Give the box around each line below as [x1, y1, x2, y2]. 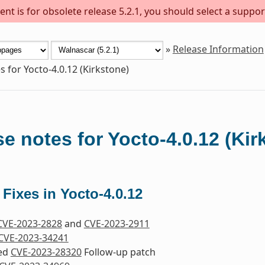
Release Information [172, 43, 264, 56]
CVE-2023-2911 [83, 216, 150, 230]
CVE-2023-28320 [10, 245, 82, 258]
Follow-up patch [81, 245, 156, 258]
